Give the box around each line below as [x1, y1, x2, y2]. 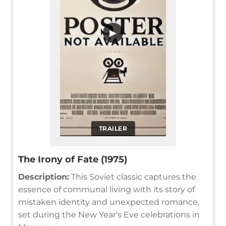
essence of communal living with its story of [18, 184, 195, 194]
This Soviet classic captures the [69, 172, 196, 182]
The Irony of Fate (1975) [18, 153, 127, 165]
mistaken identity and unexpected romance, [18, 197, 199, 207]
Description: [18, 172, 69, 182]
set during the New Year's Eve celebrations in [18, 209, 200, 219]
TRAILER [98, 124, 128, 132]
